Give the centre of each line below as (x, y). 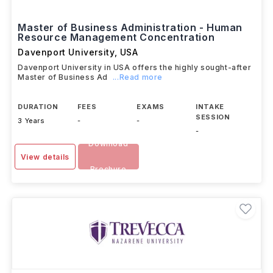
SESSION (213, 117)
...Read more (137, 77)
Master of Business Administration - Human (130, 27)
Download (108, 144)
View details (45, 157)
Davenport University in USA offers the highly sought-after (135, 67)
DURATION (38, 107)
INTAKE (210, 107)
